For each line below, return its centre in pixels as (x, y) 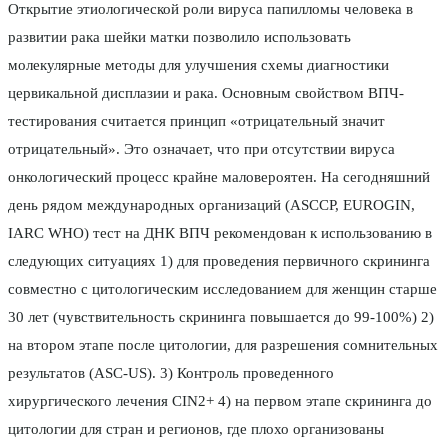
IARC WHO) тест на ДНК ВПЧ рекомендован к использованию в (220, 233)
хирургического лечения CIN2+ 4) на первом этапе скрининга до (220, 401)
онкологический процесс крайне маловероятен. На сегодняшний (219, 177)
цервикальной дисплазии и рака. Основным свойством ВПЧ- (206, 93)
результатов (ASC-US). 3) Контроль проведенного (171, 373)
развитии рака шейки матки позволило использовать (179, 37)
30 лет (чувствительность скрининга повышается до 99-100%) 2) (221, 317)
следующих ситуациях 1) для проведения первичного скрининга (219, 261)
